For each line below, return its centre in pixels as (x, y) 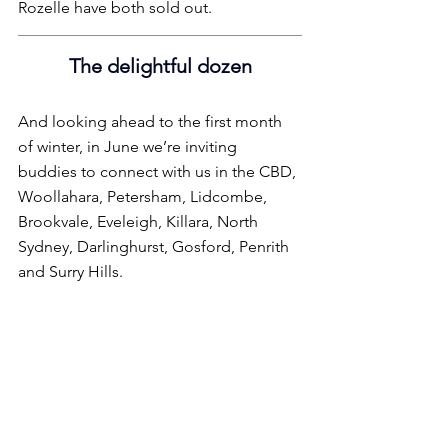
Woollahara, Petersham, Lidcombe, (144, 197)
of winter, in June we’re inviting (129, 147)
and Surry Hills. (70, 272)
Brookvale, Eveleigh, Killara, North (140, 222)
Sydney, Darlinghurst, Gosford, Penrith (155, 247)
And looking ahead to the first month (152, 122)
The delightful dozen (160, 66)
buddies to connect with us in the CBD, (159, 172)
